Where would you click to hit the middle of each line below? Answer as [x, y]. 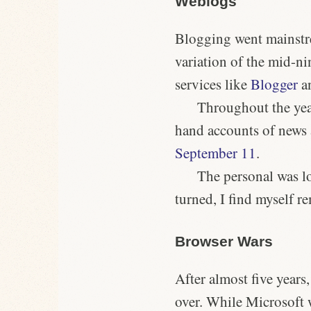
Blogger [274, 84]
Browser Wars [224, 242]
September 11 [216, 153]
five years [279, 279]
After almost [213, 279]
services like [213, 84]
